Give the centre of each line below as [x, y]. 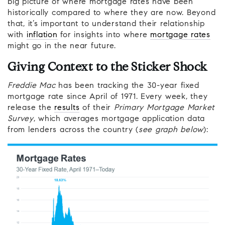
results [67, 108]
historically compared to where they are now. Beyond [112, 13]
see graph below [171, 130]
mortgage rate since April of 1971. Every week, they [108, 97]
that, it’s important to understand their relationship [106, 24]
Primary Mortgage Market [164, 108]
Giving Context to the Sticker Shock [108, 68]
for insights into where [104, 35]
